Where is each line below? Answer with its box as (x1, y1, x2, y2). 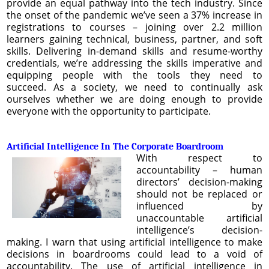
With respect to (136, 151, 262, 165)
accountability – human (136, 163, 262, 177)
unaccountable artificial (136, 211, 262, 225)
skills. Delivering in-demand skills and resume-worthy (7, 44, 262, 58)
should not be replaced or (136, 187, 262, 201)
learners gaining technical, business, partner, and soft (7, 32, 262, 46)
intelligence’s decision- (136, 223, 262, 237)
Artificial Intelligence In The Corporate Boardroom (7, 141, 223, 152)
